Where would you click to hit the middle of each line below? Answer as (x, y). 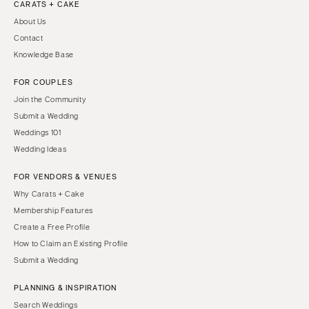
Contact (29, 38)
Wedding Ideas (40, 149)
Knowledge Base (44, 54)
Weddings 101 (38, 132)
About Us (30, 21)
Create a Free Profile (52, 227)
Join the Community (50, 99)
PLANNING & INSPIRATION (66, 287)
